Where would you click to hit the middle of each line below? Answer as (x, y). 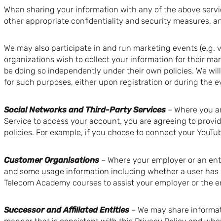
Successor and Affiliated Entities (67, 210)
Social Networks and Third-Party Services (85, 110)
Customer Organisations (52, 160)
